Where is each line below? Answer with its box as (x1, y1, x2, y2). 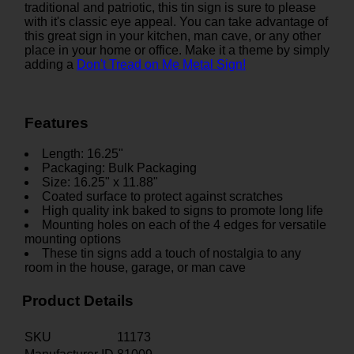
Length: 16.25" (42, 147, 123, 161)
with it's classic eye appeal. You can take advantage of (24, 14, 328, 28)
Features (24, 115, 88, 132)
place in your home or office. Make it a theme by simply (24, 43, 330, 57)
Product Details (22, 292, 134, 310)
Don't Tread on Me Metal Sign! (77, 57, 246, 71)
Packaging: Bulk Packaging (42, 161, 197, 175)
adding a (24, 57, 77, 71)
